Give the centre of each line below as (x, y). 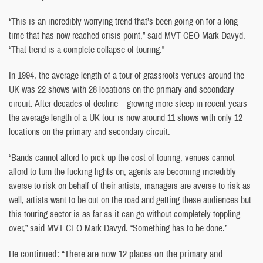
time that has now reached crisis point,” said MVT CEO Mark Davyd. (127, 35)
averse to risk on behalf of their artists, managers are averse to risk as (130, 185)
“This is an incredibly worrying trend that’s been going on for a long (123, 21)
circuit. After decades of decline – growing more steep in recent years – (131, 103)
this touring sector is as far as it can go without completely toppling (124, 213)
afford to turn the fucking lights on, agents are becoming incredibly (122, 171)
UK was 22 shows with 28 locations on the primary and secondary (122, 89)
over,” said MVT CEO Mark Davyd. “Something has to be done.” (118, 227)
